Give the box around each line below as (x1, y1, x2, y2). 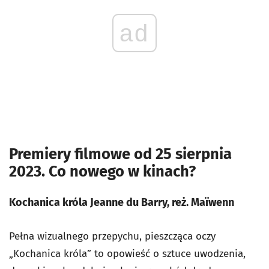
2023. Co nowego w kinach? (9, 162, 196, 181)
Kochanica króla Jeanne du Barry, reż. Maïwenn (9, 196, 234, 210)
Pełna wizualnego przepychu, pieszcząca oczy (9, 230, 216, 243)
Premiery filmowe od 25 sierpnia (9, 145, 232, 163)
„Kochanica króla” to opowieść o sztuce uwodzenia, (9, 247, 246, 261)
